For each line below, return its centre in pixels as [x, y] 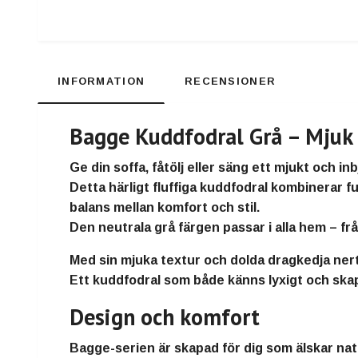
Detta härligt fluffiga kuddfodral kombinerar [208, 188]
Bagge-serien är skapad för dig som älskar [203, 348]
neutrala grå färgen [159, 228]
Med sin [95, 261]
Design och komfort [165, 317]
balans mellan [113, 208]
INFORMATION [101, 82]
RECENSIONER [231, 82]
